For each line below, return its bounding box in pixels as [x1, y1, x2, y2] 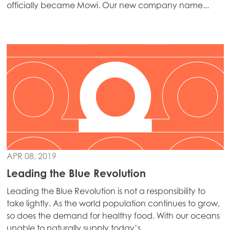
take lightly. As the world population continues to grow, [6, 198, 220, 208]
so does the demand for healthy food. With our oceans [6, 210, 220, 221]
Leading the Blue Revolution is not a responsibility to [6, 186, 205, 196]
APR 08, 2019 [6, 151, 56, 161]
